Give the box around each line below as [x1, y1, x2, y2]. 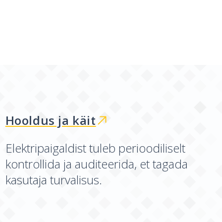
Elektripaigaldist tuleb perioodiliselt [5, 140, 185, 156]
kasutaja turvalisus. [5, 171, 102, 188]
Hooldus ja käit [5, 112, 96, 128]
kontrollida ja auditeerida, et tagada [5, 156, 188, 172]
